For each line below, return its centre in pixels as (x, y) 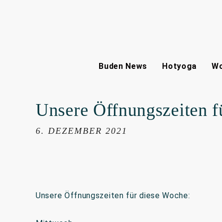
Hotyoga (180, 66)
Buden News (123, 66)
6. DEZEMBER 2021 (82, 131)
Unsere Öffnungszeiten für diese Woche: (113, 195)
